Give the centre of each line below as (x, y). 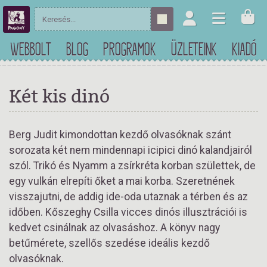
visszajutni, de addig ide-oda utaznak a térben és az (128, 197)
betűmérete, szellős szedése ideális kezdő (109, 243)
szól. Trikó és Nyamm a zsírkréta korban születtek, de (132, 166)
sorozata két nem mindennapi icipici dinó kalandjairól (131, 150)
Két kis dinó (59, 96)
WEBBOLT (31, 50)
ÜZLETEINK (194, 50)
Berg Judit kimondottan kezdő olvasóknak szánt (120, 135)
